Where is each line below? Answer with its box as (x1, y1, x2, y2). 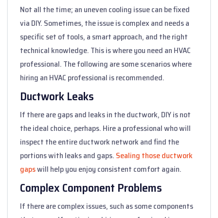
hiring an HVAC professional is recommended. (20, 71, 164, 84)
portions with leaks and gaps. (20, 149, 114, 162)
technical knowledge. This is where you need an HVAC (20, 44, 191, 56)
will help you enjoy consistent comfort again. (36, 163, 182, 175)
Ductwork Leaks (20, 87, 94, 105)
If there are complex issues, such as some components (20, 200, 193, 212)
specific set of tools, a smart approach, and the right (20, 30, 188, 43)
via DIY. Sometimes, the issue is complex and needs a (20, 17, 189, 29)
